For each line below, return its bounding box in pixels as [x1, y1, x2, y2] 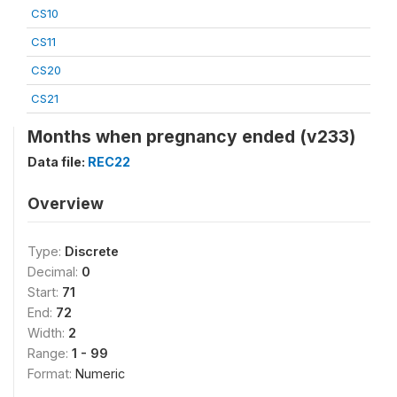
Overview [27, 193, 104, 213]
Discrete [65, 243, 119, 259]
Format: [27, 365, 75, 381]
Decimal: [27, 263, 82, 279]
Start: [27, 284, 62, 300]
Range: [27, 345, 72, 361]
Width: [27, 324, 68, 340]
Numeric [75, 365, 125, 381]
